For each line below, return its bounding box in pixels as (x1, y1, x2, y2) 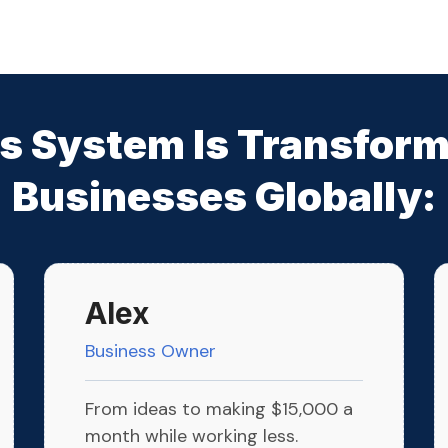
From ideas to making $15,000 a (85, 397, 353, 422)
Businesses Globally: (11, 172, 436, 222)
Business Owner (85, 339, 216, 364)
